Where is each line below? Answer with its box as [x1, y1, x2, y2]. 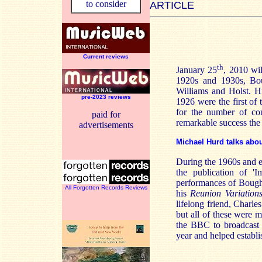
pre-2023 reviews [81, 94, 131, 100]
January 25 [176, 65, 218, 75]
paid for [91, 109, 120, 119]
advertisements [78, 120, 133, 130]
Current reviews [83, 53, 129, 60]
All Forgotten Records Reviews [64, 184, 147, 191]
